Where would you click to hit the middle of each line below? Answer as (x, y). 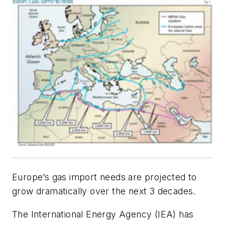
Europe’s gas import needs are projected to (104, 177)
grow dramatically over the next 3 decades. (104, 191)
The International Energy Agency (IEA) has (103, 214)
